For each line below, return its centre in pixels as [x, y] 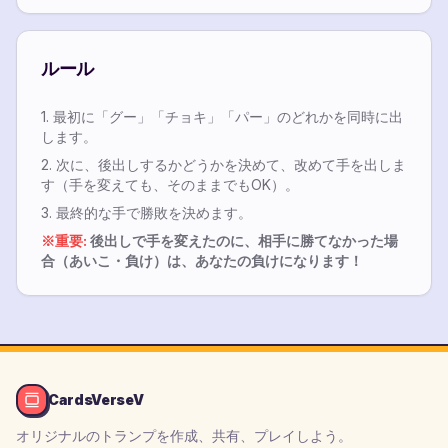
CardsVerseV [96, 399]
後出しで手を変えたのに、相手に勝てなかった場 [242, 240]
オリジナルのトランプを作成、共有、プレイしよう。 [184, 435]
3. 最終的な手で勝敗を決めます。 [146, 212]
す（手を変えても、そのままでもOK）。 [170, 184]
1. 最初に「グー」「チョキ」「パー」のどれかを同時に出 [222, 116]
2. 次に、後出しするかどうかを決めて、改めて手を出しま [223, 164]
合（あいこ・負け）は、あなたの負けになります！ [202, 260]
